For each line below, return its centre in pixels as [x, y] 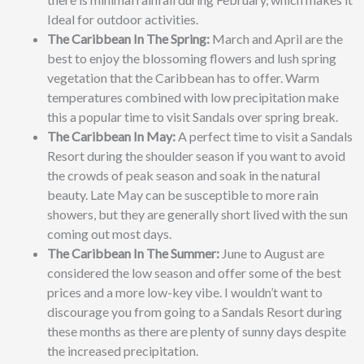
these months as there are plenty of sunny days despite [197, 331]
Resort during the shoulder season [141, 156]
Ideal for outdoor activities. [123, 19]
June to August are [272, 253]
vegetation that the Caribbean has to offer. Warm [183, 78]
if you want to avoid [290, 156]
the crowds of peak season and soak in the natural [184, 175]
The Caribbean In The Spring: [128, 39]
